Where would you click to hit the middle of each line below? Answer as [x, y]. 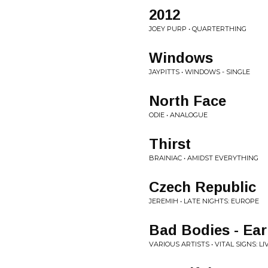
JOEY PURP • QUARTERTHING [198, 29]
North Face [188, 101]
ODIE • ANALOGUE [178, 115]
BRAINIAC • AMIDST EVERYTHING [204, 158]
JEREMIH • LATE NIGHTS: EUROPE [204, 201]
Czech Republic [202, 187]
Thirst [170, 144]
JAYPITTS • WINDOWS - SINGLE [200, 72]
